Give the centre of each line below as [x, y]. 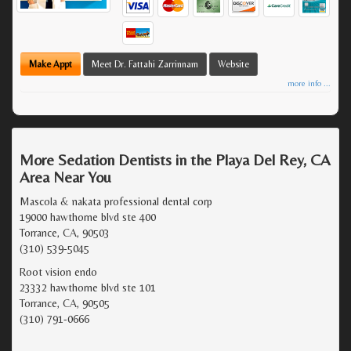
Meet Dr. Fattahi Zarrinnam [145, 64]
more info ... [309, 83]
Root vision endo [58, 271]
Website [233, 64]
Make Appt [51, 64]
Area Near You [65, 176]
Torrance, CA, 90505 [65, 303]
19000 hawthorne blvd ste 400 [88, 217]
